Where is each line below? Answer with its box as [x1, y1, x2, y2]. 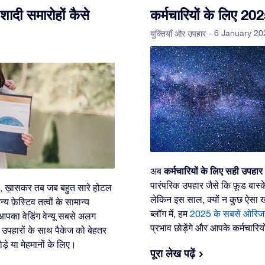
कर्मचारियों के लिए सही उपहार [164, 164, 263, 176]
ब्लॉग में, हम [150, 208, 190, 219]
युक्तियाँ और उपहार [150, 28, 206, 38]
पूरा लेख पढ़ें [150, 246, 195, 260]
